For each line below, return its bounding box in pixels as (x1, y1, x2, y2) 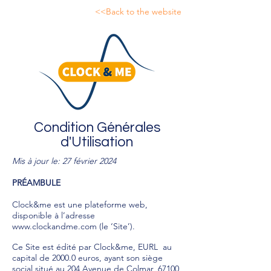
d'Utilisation (60, 135, 133, 149)
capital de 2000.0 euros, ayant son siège (12, 252, 163, 263)
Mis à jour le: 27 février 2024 (12, 155, 116, 166)
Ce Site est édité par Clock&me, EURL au (12, 241, 172, 252)
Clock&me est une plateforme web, (12, 199, 148, 210)
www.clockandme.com (12, 221, 97, 232)
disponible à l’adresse (12, 210, 95, 221)
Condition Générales (33, 120, 160, 135)
